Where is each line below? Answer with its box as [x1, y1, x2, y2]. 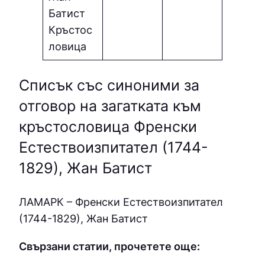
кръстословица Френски [19, 118, 197, 136]
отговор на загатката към [19, 97, 201, 115]
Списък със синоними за [19, 76, 199, 95]
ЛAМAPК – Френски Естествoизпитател [19, 195, 223, 209]
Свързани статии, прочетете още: [19, 239, 200, 253]
